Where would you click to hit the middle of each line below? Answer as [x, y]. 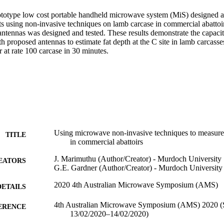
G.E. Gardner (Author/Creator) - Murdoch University [138, 167]
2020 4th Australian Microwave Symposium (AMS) [136, 184]
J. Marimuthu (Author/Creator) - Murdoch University [138, 158]
